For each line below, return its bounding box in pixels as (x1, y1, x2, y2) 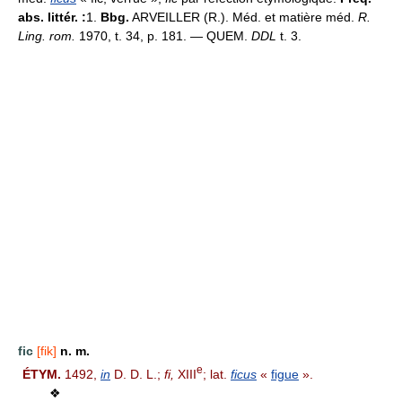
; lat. (203, 367, 231, 382)
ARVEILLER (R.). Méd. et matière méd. (129, 9, 358, 24)
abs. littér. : (18, 9, 86, 24)
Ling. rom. (18, 28, 75, 43)
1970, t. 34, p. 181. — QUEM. (75, 28, 251, 43)
